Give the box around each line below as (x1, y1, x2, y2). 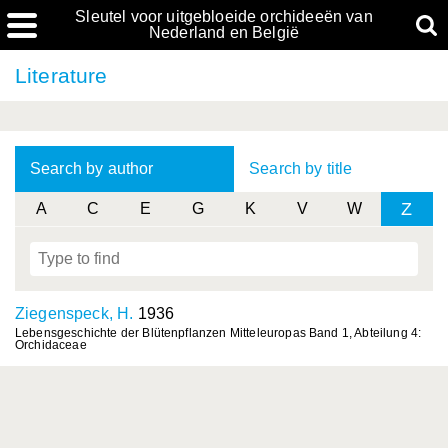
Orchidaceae (15, 338, 87, 352)
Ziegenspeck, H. (15, 305, 134, 322)
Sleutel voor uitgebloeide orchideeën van (75, 8, 373, 25)
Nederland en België (148, 24, 300, 41)
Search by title (249, 160, 353, 177)
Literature (15, 64, 108, 87)
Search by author (30, 160, 154, 177)
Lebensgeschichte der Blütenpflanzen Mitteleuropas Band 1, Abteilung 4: (15, 326, 422, 340)
